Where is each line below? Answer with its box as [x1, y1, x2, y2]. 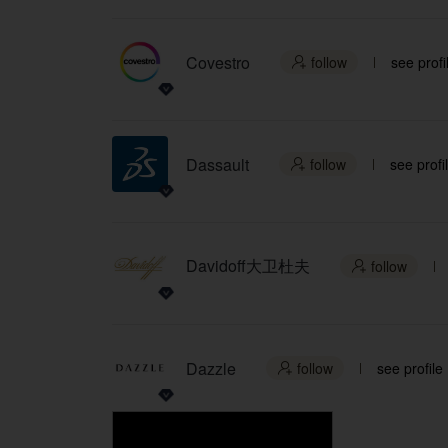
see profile [377, 358, 443, 378]
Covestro [186, 50, 250, 74]
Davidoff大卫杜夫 [186, 254, 310, 277]
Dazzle [186, 356, 236, 380]
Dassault [186, 152, 249, 176]
